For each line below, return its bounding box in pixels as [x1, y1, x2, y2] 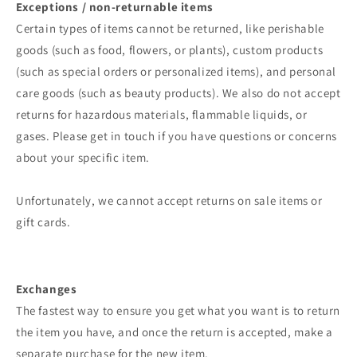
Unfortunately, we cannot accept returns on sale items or [16, 193, 323, 209]
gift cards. [16, 214, 71, 230]
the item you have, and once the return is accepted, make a [16, 324, 333, 340]
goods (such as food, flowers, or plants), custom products [16, 42, 324, 58]
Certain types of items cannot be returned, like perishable [16, 21, 324, 37]
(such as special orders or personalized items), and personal [16, 64, 337, 80]
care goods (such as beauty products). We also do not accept [16, 85, 341, 101]
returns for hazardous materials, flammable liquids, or [16, 107, 308, 123]
